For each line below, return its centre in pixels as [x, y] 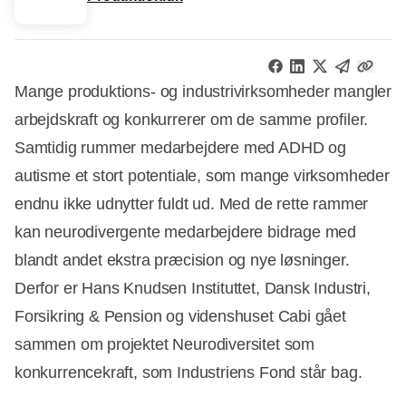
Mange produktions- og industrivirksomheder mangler [203, 92]
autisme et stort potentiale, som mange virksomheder [202, 176]
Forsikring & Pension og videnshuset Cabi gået [180, 317]
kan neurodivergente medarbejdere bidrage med [186, 232]
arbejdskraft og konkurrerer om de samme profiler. [192, 120]
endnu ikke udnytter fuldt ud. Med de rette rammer [192, 204]
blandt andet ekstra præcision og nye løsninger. [182, 261]
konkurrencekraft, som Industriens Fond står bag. [188, 373]
